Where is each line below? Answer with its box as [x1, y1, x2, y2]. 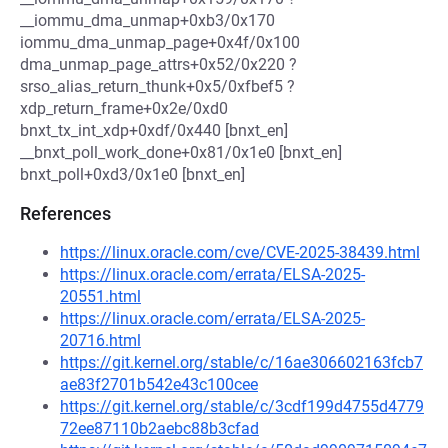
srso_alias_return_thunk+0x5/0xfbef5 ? [20, 77, 295, 96]
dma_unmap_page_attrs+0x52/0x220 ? [20, 55, 297, 74]
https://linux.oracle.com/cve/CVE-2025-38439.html [60, 243, 420, 262]
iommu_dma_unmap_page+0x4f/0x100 [20, 33, 300, 52]
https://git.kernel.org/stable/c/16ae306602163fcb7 [60, 353, 423, 372]
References [20, 203, 111, 224]
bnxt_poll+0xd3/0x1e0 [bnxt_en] [20, 165, 245, 184]
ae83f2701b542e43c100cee [60, 375, 258, 394]
